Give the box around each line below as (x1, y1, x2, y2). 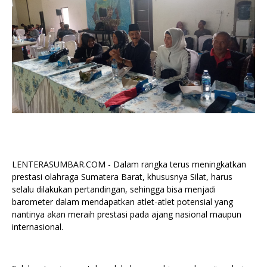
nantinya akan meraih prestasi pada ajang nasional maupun (12, 208, 241, 220)
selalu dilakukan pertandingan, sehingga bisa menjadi (12, 183, 216, 195)
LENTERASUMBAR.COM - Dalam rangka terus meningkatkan (12, 158, 246, 170)
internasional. (12, 221, 63, 232)
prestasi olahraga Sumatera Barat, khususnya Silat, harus (12, 170, 232, 182)
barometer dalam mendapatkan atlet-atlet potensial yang (12, 195, 233, 207)
